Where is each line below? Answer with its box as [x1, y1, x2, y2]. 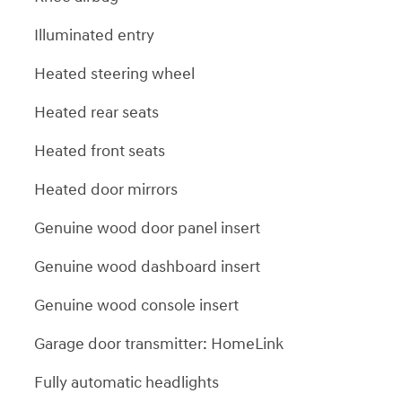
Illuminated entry [34, 24, 154, 46]
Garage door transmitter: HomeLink [34, 333, 284, 354]
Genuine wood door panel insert [34, 217, 260, 239]
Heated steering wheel [34, 63, 195, 84]
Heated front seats [34, 140, 165, 162]
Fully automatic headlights [34, 371, 219, 393]
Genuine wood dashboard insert [34, 256, 260, 277]
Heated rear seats [34, 101, 159, 123]
